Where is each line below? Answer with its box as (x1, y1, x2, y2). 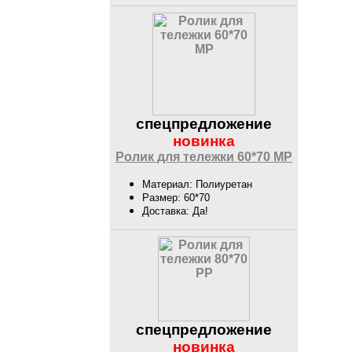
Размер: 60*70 (142, 192, 211, 204)
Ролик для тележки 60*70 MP (115, 150, 293, 164)
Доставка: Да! (142, 205, 209, 218)
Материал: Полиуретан (142, 178, 253, 191)
